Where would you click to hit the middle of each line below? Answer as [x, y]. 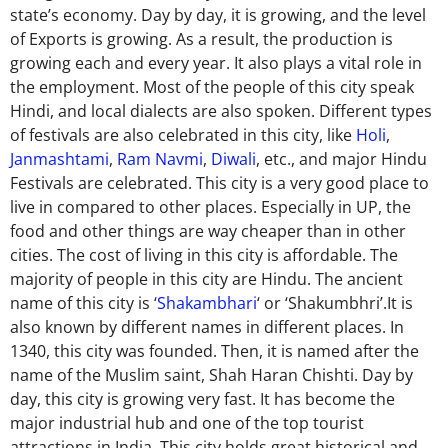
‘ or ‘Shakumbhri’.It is [335, 303]
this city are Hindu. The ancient [286, 279]
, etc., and [294, 159]
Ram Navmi [160, 159]
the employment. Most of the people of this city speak [212, 87]
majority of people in [88, 279]
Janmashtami [59, 159]
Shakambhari [207, 303]
